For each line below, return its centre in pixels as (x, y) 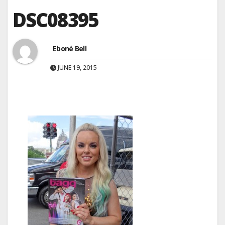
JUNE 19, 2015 (77, 68)
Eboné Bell (70, 48)
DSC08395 (55, 20)
